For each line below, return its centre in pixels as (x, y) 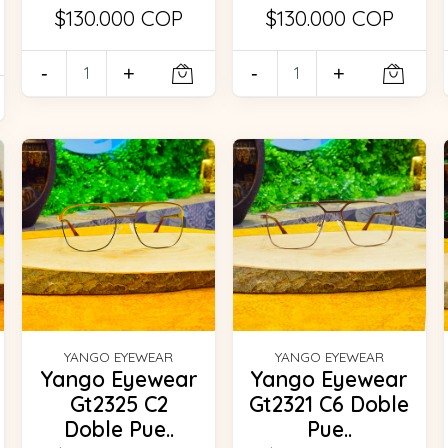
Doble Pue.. (118, 429)
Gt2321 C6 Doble (329, 404)
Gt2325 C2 (118, 404)
